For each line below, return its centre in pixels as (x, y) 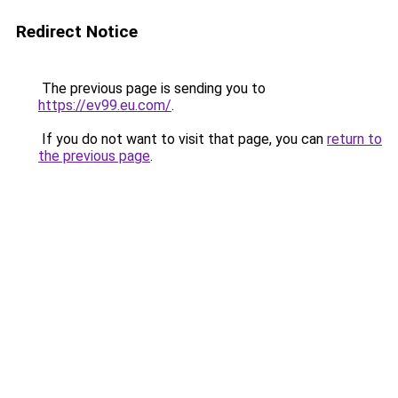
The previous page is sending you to (152, 88)
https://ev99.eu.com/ (105, 105)
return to (354, 139)
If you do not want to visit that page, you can (183, 139)
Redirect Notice (77, 32)
